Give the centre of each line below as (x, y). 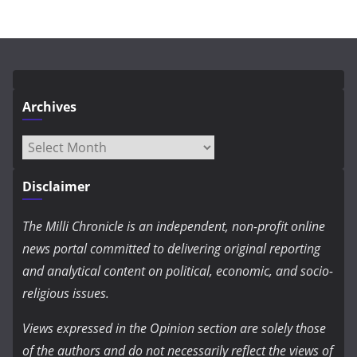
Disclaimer (56, 187)
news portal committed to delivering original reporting (171, 249)
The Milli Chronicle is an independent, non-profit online (174, 227)
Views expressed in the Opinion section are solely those (174, 329)
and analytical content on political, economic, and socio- (178, 271)
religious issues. (66, 294)
